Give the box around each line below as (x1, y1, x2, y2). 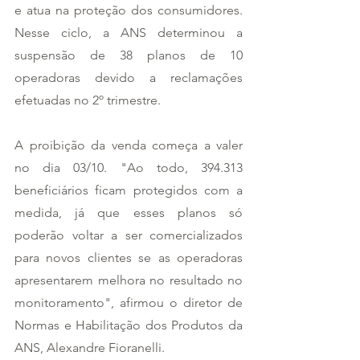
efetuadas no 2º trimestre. (14, 92, 161, 108)
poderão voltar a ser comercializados (14, 227, 243, 243)
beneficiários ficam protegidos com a (14, 182, 243, 198)
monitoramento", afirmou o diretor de (14, 295, 243, 311)
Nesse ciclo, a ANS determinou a (14, 25, 243, 41)
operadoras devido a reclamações (14, 70, 243, 86)
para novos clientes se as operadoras (14, 250, 243, 266)
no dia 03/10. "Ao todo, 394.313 (14, 160, 243, 176)
